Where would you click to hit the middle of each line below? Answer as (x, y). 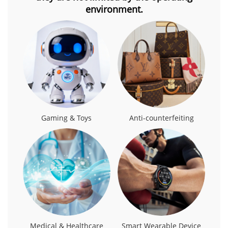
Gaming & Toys (67, 118)
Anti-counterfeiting (161, 118)
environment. (114, 9)
